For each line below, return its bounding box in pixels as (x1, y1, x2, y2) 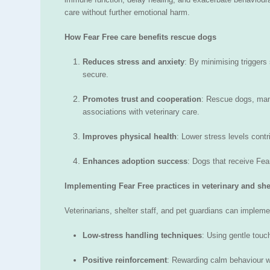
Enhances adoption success (83, 157, 187, 166)
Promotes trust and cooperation (83, 95, 201, 104)
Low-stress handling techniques (83, 231, 202, 240)
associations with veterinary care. (83, 107, 199, 117)
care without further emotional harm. (64, 8, 190, 17)
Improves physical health (83, 132, 177, 142)
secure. (83, 70, 108, 80)
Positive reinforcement (83, 256, 167, 265)
